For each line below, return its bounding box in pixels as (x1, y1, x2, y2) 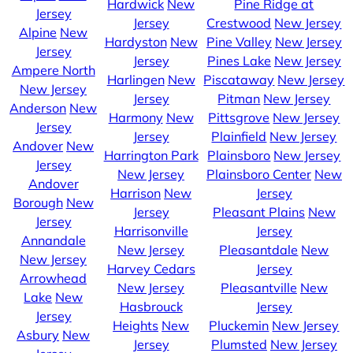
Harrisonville (113, 223, 188, 240)
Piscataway (203, 72, 275, 88)
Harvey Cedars (106, 261, 195, 277)
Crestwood (206, 15, 272, 32)
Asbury (17, 327, 60, 344)
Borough (13, 195, 63, 211)
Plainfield (211, 128, 267, 145)
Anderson (9, 100, 67, 117)
